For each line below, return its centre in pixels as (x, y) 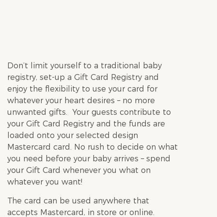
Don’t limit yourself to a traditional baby (85, 66)
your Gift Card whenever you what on (79, 170)
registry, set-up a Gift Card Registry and (83, 77)
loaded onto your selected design (73, 135)
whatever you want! (45, 182)
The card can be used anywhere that (78, 201)
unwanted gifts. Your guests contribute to (89, 112)
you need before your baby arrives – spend (89, 159)
